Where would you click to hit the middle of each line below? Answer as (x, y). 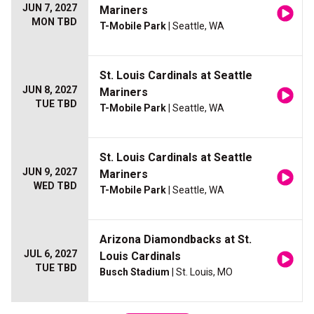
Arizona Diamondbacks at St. (176, 240)
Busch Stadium (135, 272)
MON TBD (54, 22)
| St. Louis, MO (201, 272)
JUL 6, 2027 (50, 254)
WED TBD (55, 186)
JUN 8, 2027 (50, 90)
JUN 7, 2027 (50, 8)
